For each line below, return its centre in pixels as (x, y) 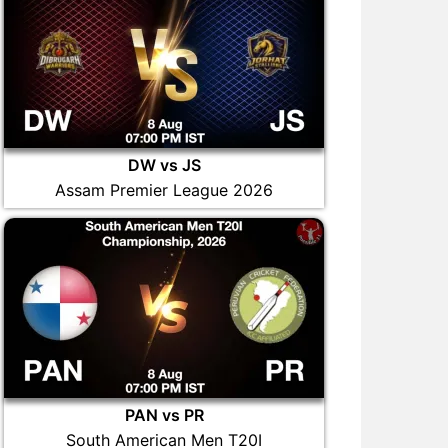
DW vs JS (164, 165)
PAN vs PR (164, 415)
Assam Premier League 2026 (164, 190)
